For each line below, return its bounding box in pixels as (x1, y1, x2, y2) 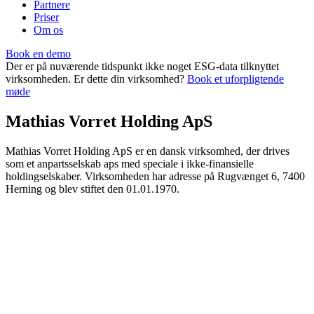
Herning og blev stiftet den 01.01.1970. (6, 182, 179, 195)
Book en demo (6, 48, 71, 60)
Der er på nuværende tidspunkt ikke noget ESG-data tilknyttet (6, 60, 279, 72)
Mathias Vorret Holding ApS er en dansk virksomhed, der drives (6, 144, 289, 157)
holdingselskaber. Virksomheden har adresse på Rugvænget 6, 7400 (6, 170, 305, 182)
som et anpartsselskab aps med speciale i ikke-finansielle (6, 157, 254, 170)
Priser (34, 11, 59, 23)
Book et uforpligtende (187, 73, 284, 85)
